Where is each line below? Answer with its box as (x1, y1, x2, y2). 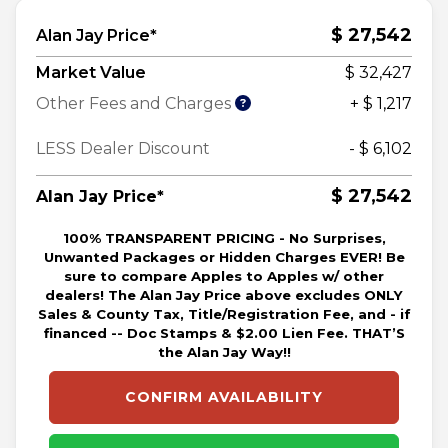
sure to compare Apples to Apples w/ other (64, 268, 384, 285)
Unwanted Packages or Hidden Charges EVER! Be (43, 249, 405, 266)
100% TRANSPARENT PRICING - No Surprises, (62, 230, 386, 247)
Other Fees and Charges (36, 94, 235, 114)
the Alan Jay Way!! (157, 344, 291, 361)
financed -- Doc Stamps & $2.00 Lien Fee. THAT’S (43, 325, 405, 342)
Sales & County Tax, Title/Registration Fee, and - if (37, 306, 411, 323)
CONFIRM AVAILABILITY (125, 388, 323, 407)
